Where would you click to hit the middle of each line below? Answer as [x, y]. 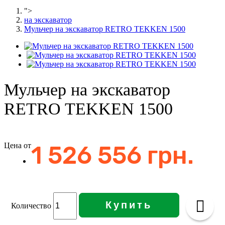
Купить [129, 205]
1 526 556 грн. [113, 155]
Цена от [18, 145]
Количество [31, 205]
